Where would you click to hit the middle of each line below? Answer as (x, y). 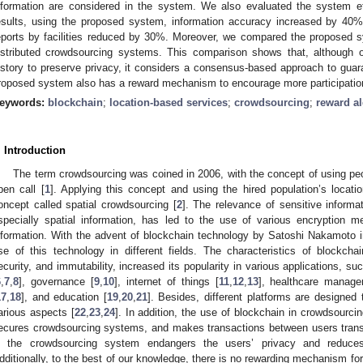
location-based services (169, 102)
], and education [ (64, 297)
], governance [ (56, 281)
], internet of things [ (166, 281)
